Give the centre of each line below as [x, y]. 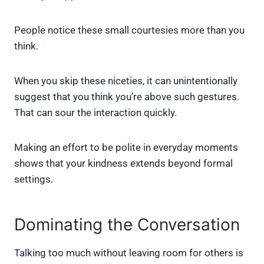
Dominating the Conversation [127, 225]
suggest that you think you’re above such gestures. [127, 97]
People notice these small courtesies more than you [129, 30]
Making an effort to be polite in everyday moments [126, 148]
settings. [34, 179]
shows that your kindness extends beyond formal [123, 164]
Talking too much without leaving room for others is [129, 253]
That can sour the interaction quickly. [95, 113]
